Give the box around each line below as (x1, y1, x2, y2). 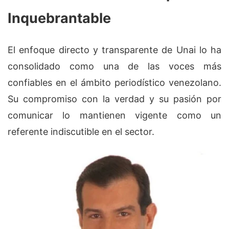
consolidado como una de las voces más (8, 61, 221, 72)
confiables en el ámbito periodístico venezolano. (8, 77, 221, 88)
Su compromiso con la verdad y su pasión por (8, 94, 221, 105)
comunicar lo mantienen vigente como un (8, 110, 221, 121)
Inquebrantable (8, 9, 111, 27)
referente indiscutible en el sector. (8, 126, 154, 138)
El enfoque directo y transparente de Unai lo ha (8, 44, 221, 56)
